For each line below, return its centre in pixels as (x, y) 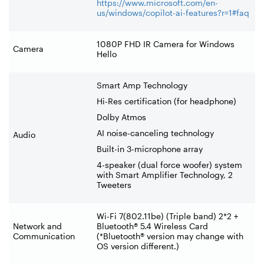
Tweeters (114, 184)
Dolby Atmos (121, 117)
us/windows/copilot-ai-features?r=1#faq (173, 12)
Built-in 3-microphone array (150, 148)
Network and (37, 226)
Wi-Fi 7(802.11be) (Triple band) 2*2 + (167, 216)
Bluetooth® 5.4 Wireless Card (152, 226)
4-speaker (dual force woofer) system (169, 164)
